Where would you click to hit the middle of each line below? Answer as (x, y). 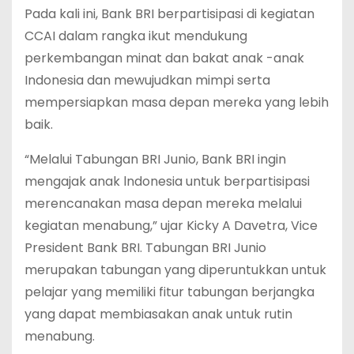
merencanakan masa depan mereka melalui (163, 203)
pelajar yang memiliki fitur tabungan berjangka (169, 292)
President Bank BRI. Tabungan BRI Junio (145, 247)
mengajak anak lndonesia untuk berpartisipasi (167, 181)
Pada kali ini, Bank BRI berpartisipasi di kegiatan (169, 13)
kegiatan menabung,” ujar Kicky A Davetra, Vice (171, 225)
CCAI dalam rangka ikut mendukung (136, 36)
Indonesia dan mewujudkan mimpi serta (147, 80)
